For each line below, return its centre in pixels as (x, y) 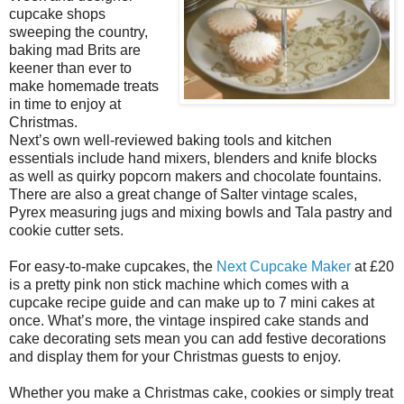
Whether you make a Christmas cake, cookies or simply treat (201, 392)
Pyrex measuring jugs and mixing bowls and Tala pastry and (201, 212)
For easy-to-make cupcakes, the (113, 266)
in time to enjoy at (65, 104)
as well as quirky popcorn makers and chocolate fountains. (195, 176)
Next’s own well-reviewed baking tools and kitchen (170, 140)
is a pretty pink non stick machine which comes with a (179, 284)
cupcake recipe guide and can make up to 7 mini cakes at (192, 302)
